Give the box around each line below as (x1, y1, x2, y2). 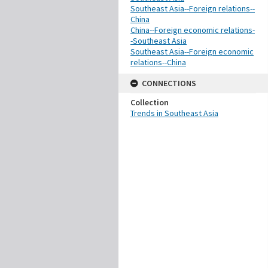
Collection (130, 97, 169, 108)
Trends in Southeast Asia (130, 108, 218, 118)
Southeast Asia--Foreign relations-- (130, 3, 255, 14)
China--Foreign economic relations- (130, 25, 255, 35)
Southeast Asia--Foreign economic (130, 46, 254, 57)
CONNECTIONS (142, 78, 196, 89)
